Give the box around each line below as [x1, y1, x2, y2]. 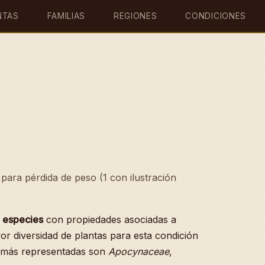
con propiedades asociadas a [43, 214, 176, 225]
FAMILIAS [47, 11, 85, 21]
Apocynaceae [108, 245, 169, 257]
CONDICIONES [185, 11, 246, 21]
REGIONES [114, 11, 157, 21]
